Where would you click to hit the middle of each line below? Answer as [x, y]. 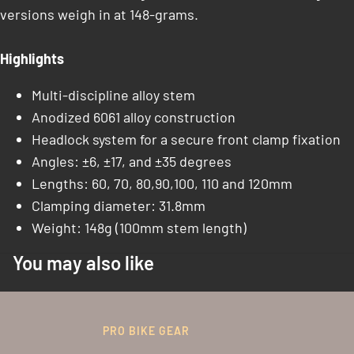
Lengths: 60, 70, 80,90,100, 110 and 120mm [162, 183]
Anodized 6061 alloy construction [134, 117]
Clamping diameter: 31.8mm [119, 205]
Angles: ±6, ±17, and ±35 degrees [132, 161]
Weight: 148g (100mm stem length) [139, 228]
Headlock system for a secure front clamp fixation [186, 139]
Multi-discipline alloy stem [113, 95]
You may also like [83, 263]
